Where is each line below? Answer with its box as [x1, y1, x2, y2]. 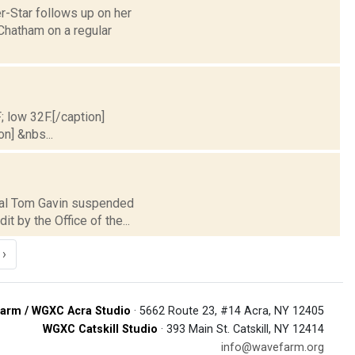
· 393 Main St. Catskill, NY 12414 [158, 322, 324, 336]
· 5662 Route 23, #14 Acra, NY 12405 [131, 303, 324, 318]
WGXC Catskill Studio [43, 322, 158, 336]
